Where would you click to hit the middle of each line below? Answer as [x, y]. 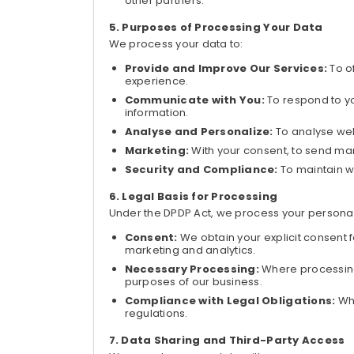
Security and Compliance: [202, 169]
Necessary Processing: [193, 269]
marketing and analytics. [190, 250]
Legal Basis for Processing [200, 196]
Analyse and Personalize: [200, 132]
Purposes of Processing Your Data [222, 27]
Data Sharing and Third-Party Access [233, 340]
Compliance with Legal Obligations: [231, 301]
